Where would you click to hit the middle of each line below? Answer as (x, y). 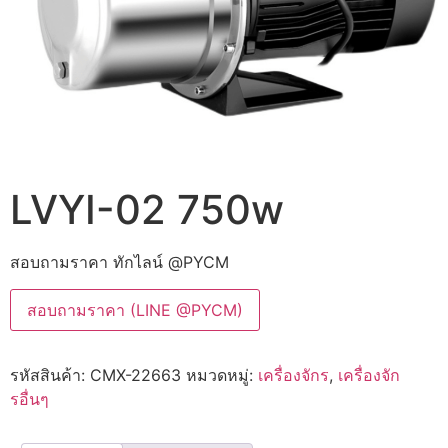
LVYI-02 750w (147, 210)
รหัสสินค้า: (50, 374)
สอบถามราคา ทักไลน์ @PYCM (119, 262)
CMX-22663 (135, 374)
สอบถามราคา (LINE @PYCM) (135, 309)
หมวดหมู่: (222, 374)
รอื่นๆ (29, 398)
